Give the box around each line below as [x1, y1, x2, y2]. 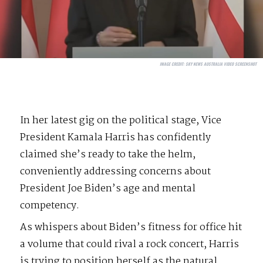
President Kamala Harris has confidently [20, 130, 211, 146]
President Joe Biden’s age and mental [20, 181, 196, 197]
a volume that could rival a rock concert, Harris [20, 237, 240, 253]
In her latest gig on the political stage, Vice [20, 113, 222, 129]
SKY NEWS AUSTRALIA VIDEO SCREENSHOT [184, 60, 257, 67]
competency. [20, 198, 80, 214]
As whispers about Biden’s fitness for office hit [20, 220, 242, 236]
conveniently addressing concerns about [20, 164, 211, 180]
